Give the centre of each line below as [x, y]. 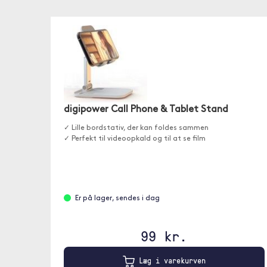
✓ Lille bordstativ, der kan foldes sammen [136, 128]
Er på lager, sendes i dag [117, 198]
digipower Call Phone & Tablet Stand [146, 109]
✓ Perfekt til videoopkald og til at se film [134, 139]
